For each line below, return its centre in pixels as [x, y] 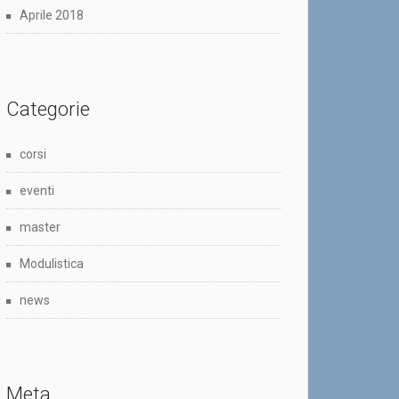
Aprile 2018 [52, 16]
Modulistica [52, 264]
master [40, 228]
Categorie [48, 110]
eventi [37, 191]
